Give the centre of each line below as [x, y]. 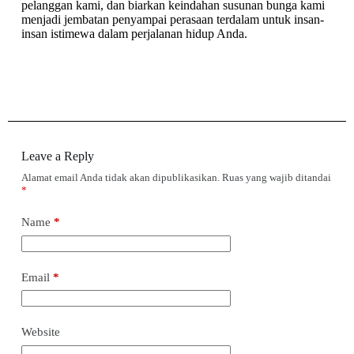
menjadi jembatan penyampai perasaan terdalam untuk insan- [172, 19]
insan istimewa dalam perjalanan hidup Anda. [134, 34]
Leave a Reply [57, 156]
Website [40, 332]
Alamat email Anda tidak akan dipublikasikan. [120, 177]
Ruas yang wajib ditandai [276, 177]
